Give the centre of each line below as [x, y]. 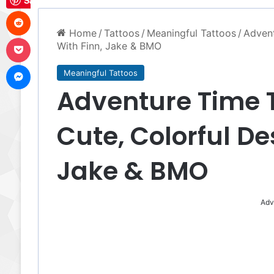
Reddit [43, 11]
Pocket [44, 38]
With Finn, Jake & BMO [109, 46]
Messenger [52, 65]
